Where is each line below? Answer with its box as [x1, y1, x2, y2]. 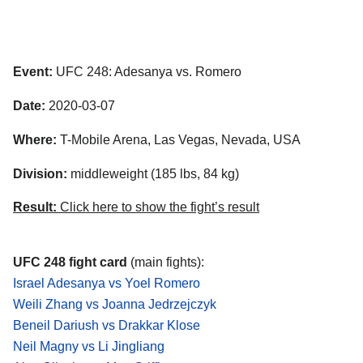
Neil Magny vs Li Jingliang [13, 340, 164, 354]
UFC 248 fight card [13, 255, 127, 270]
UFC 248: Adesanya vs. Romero [53, 65, 241, 79]
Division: [13, 166, 67, 181]
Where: [13, 132, 57, 147]
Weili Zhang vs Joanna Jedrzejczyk [13, 297, 216, 312]
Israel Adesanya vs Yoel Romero [13, 276, 200, 291]
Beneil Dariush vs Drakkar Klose [13, 318, 200, 333]
